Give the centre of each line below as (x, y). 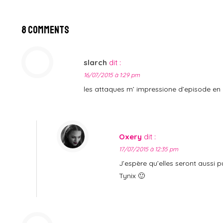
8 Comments (46, 30)
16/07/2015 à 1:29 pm (112, 75)
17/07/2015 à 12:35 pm (149, 149)
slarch (96, 62)
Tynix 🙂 (132, 175)
